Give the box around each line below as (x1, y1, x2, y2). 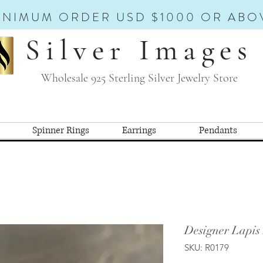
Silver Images (25, 32, 253, 68)
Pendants (198, 123, 237, 137)
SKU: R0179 (184, 241, 229, 253)
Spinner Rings (32, 123, 89, 137)
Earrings (122, 123, 156, 137)
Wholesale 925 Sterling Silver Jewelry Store (41, 71, 238, 85)
